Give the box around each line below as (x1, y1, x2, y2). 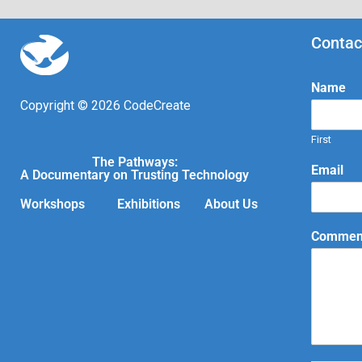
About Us (204, 196, 258, 212)
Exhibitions (117, 196, 180, 212)
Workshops (20, 196, 85, 212)
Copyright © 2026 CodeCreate (20, 98, 191, 113)
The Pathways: (91, 154, 178, 170)
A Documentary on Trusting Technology (20, 167, 249, 183)
